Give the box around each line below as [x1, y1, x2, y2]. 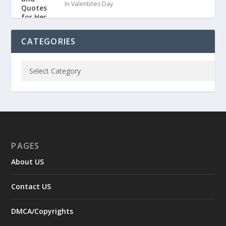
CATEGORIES [21, 36, 76, 47]
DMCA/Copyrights [11, 206, 74, 216]
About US [11, 157, 44, 167]
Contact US [11, 182, 51, 192]
